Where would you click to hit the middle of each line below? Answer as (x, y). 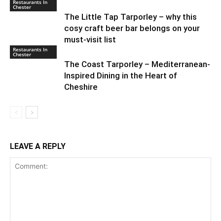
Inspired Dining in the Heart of (121, 76)
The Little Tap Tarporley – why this (130, 17)
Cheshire (81, 87)
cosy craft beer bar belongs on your (132, 28)
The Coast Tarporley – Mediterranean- (137, 64)
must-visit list (90, 40)
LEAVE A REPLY (38, 147)
